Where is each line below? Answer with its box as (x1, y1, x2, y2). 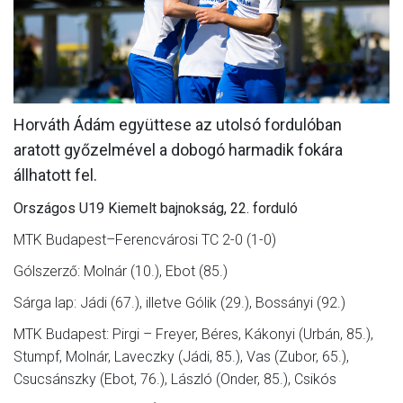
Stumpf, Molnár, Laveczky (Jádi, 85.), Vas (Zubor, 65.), (13, 347, 349, 365)
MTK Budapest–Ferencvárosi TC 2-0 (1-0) (13, 230, 276, 248)
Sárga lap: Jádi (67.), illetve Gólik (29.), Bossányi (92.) (13, 293, 345, 311)
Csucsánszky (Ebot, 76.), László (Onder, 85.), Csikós (13, 370, 336, 388)
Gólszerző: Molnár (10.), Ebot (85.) (13, 262, 228, 280)
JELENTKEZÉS (147, 127, 256, 146)
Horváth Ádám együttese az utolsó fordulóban (13, 114, 342, 134)
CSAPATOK (159, 24, 244, 43)
